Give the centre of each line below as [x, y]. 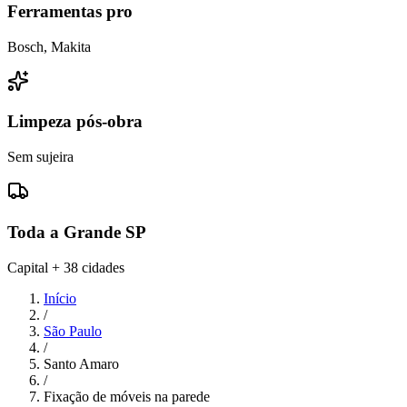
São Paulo [73, 331]
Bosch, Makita [49, 46]
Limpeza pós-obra [75, 122]
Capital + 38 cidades [66, 267]
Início [60, 298]
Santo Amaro [81, 363]
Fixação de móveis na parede [127, 396]
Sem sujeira [40, 157]
